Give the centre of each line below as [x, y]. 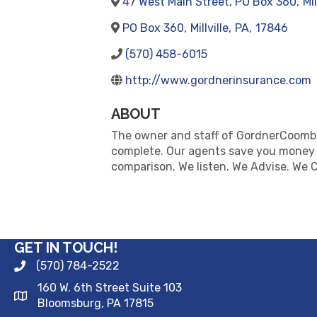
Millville [209, 28]
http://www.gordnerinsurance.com [218, 80]
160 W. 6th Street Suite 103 [110, 288]
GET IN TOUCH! [66, 248]
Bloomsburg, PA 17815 [96, 303]
